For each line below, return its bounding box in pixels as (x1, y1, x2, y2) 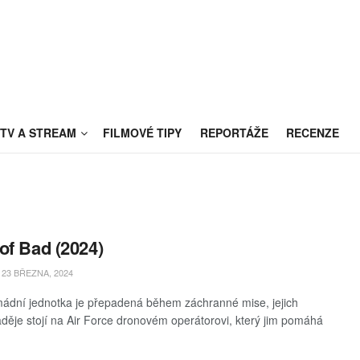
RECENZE (285, 125, 339, 141)
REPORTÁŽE (199, 125, 268, 141)
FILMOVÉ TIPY (103, 125, 182, 141)
